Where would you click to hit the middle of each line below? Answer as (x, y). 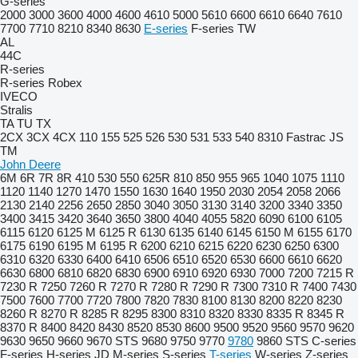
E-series (166, 28)
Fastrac (306, 137)
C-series (334, 341)
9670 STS (112, 341)
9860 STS (282, 341)
